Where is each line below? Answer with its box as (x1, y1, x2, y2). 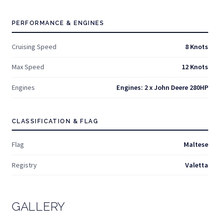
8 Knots (185, 42, 208, 51)
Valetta (185, 160, 208, 169)
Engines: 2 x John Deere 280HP (116, 82, 208, 92)
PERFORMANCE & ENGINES (12, 20, 105, 27)
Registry (12, 160, 37, 169)
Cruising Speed (12, 42, 56, 51)
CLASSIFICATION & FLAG (12, 117, 99, 125)
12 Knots (182, 62, 208, 72)
